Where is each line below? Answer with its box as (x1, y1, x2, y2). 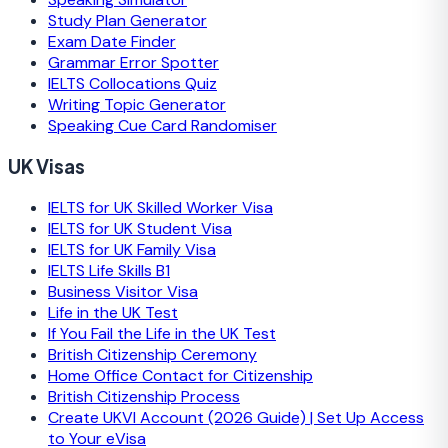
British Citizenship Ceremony (48, 343, 257, 365)
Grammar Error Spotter (48, 52, 219, 74)
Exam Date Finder (48, 31, 176, 53)
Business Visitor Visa (48, 280, 198, 302)
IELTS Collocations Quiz (48, 73, 217, 95)
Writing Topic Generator (48, 94, 226, 116)
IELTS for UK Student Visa (48, 217, 232, 239)
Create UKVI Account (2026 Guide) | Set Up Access (48, 406, 424, 428)
